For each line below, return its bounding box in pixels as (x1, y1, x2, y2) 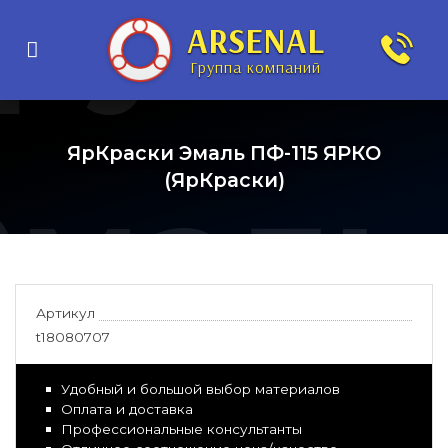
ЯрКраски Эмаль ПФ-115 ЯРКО (67, 141, 381, 165)
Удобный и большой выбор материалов (61, 381, 340, 397)
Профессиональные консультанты (61, 421, 302, 437)
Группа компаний (189, 56, 321, 77)
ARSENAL (186, 18, 324, 62)
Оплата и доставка (61, 401, 193, 417)
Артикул (36, 305, 95, 321)
